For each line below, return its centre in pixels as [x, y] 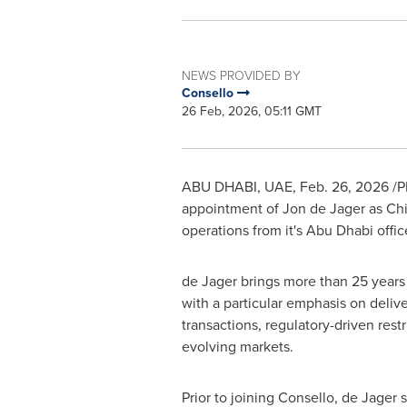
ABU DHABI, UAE [237, 187]
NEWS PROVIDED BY [241, 75]
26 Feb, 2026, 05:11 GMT [251, 111]
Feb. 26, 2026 [344, 187]
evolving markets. [237, 347]
